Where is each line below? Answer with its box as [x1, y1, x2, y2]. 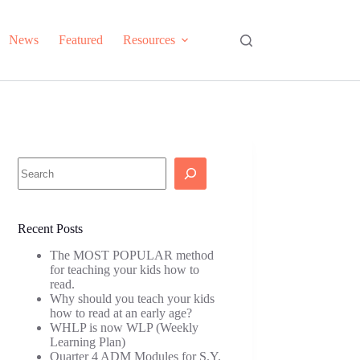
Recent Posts [18, 222, 84, 235]
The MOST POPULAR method [50, 247, 215, 262]
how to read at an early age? [50, 305, 193, 320]
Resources [123, 33, 176, 47]
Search [17, 157, 51, 170]
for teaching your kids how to [50, 262, 200, 276]
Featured [59, 33, 104, 47]
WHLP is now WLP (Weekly [50, 320, 199, 334]
